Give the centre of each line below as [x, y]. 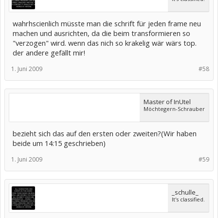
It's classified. [188, 199]
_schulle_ [185, 192]
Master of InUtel [167, 101]
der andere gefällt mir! [49, 52]
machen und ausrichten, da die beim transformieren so [101, 33]
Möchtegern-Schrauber [174, 109]
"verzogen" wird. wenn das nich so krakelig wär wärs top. [105, 43]
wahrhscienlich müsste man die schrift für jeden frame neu [107, 23]
